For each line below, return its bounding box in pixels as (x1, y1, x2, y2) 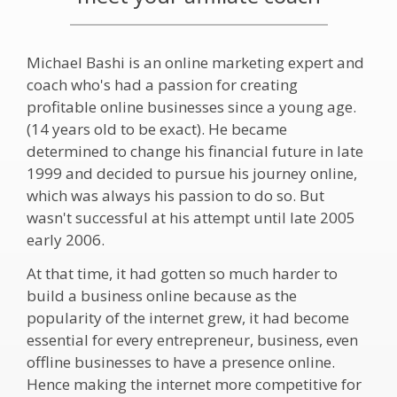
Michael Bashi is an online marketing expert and (27, 51, 364, 73)
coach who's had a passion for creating (27, 74, 298, 95)
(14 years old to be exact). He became (27, 118, 287, 139)
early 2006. (27, 229, 105, 250)
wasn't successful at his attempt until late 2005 (27, 206, 355, 228)
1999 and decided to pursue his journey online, (27, 162, 357, 183)
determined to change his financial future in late (27, 140, 363, 161)
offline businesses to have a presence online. (27, 351, 335, 372)
